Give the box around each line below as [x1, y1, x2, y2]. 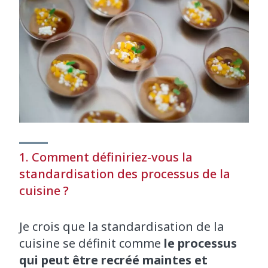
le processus [164, 235, 237, 252]
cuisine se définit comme [19, 235, 164, 252]
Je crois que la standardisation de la [19, 218, 224, 235]
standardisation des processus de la [19, 166, 230, 182]
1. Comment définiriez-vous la [19, 149, 193, 166]
